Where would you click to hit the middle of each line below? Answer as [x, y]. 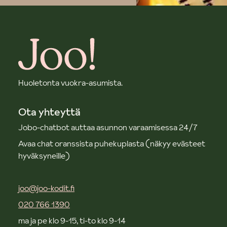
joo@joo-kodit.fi [46, 188]
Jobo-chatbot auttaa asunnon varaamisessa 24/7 [108, 127]
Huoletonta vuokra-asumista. [70, 83]
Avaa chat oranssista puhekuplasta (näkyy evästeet [112, 143]
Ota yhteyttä [49, 112]
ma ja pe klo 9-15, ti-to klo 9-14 [72, 220]
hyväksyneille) [44, 156]
